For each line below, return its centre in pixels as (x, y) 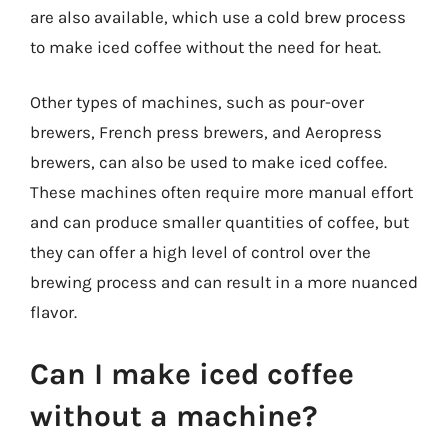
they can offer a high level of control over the (200, 252)
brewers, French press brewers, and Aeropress (206, 132)
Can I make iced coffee (192, 373)
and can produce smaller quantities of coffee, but (219, 222)
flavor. (53, 312)
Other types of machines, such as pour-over (197, 102)
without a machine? (174, 415)
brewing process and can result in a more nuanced (224, 282)
